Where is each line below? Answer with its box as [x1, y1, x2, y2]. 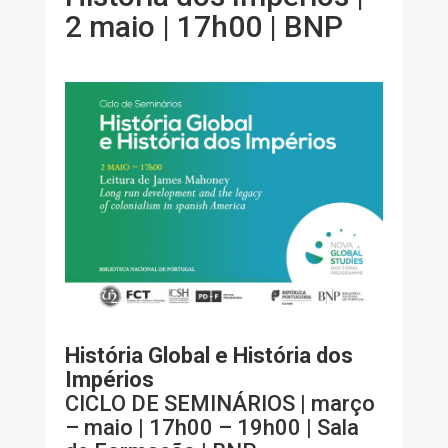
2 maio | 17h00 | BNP [64, 9, 343, 44]
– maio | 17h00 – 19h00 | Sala [64, 415, 359, 441]
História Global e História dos [64, 343, 353, 369]
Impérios [64, 367, 154, 393]
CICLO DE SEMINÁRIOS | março [64, 391, 375, 417]
